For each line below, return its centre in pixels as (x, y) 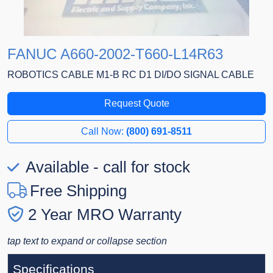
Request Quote (136, 104)
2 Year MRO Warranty (105, 215)
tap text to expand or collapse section (87, 241)
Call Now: (104, 132)
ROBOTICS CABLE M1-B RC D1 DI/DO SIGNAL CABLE (131, 75)
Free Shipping (78, 191)
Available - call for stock (106, 167)
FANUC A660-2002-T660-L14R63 (115, 54)
